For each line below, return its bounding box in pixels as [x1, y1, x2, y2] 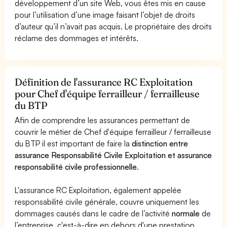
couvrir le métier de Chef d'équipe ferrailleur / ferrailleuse [15, 126, 212, 137]
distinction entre [132, 138, 188, 148]
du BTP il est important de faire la [15, 138, 132, 148]
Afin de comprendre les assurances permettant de [15, 115, 191, 125]
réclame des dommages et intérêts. [15, 32, 139, 43]
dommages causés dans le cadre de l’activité [15, 208, 172, 218]
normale [172, 208, 200, 218]
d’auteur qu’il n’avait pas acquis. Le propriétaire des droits [15, 21, 212, 31]
